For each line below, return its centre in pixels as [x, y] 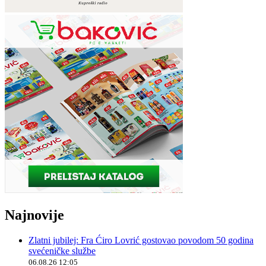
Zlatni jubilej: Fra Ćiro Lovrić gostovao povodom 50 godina [141, 240]
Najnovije [34, 215]
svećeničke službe [62, 251]
